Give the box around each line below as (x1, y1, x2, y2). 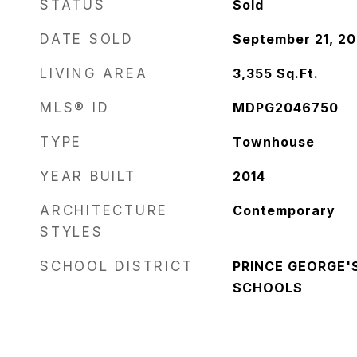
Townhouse (232, 134, 315, 150)
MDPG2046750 (232, 100, 339, 116)
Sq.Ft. (276, 65, 319, 81)
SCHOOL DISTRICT (40, 258, 194, 274)
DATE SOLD (40, 31, 134, 47)
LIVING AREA (40, 65, 148, 81)
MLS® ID (40, 100, 110, 116)
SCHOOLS (232, 280, 303, 296)
